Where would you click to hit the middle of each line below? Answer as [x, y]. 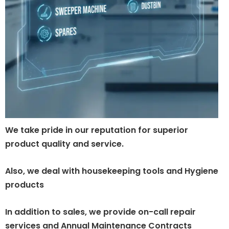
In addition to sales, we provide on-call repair [100, 212]
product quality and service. [64, 144]
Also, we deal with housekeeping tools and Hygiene [112, 171]
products [25, 185]
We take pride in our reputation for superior [97, 130]
